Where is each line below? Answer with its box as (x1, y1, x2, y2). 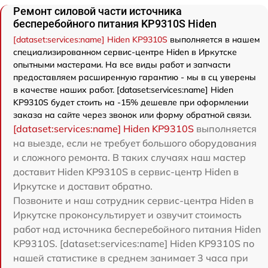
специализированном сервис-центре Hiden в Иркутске (13, 47, 237, 58)
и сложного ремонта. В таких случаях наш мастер (13, 151, 246, 164)
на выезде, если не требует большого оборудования (13, 137, 257, 150)
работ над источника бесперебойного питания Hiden (13, 223, 261, 236)
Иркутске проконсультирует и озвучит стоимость (13, 209, 242, 221)
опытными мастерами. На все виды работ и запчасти (13, 59, 230, 71)
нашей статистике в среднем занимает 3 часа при (13, 252, 248, 264)
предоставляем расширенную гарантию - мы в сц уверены (13, 72, 256, 83)
